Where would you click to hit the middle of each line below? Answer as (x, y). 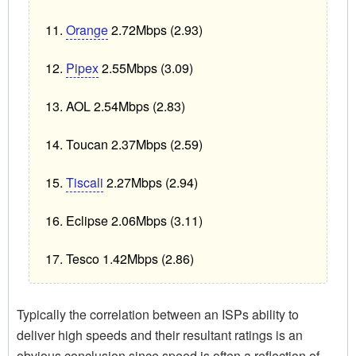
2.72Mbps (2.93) (156, 30)
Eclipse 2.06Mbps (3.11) (135, 221)
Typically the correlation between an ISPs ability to (158, 315)
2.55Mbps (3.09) (146, 68)
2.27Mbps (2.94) (151, 183)
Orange (87, 30)
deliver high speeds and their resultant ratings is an (160, 335)
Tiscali (85, 183)
